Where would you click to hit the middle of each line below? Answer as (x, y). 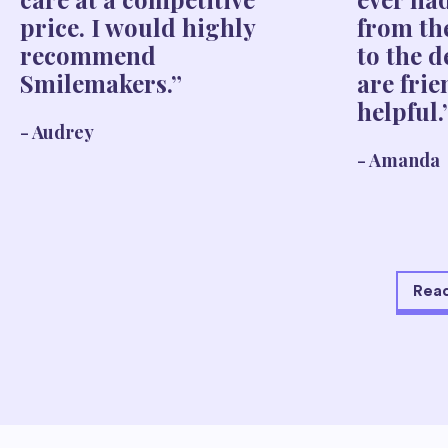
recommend (88, 54)
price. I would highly (137, 26)
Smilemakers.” (101, 82)
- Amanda (399, 159)
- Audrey (57, 131)
